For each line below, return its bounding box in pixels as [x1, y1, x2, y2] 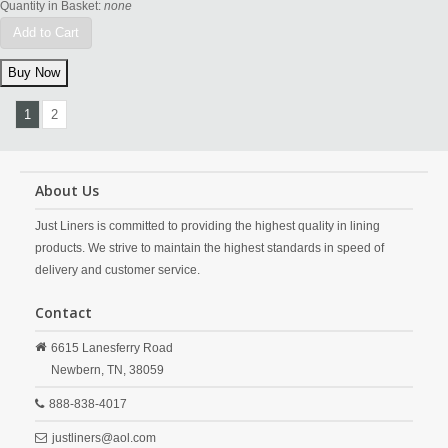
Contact [35, 303, 92, 322]
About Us [35, 181, 99, 200]
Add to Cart [13, 25, 79, 40]
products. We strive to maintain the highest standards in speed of [35, 241, 384, 255]
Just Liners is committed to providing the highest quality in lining [35, 219, 380, 233]
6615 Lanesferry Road [51, 341, 173, 355]
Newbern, [51, 363, 104, 377]
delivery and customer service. [35, 263, 200, 277]
